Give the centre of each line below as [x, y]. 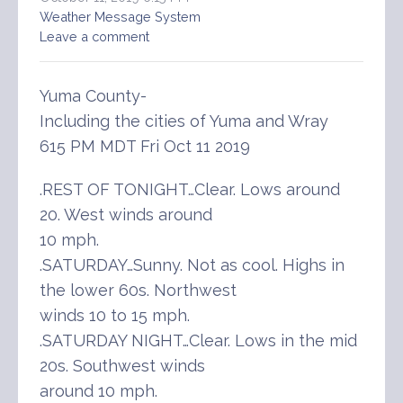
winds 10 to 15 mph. [115, 315]
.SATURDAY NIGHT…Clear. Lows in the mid [198, 340]
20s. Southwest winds [122, 365]
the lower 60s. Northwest [138, 290]
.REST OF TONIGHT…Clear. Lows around [190, 189]
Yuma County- [93, 95]
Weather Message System [120, 16]
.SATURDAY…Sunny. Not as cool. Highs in [192, 264]
